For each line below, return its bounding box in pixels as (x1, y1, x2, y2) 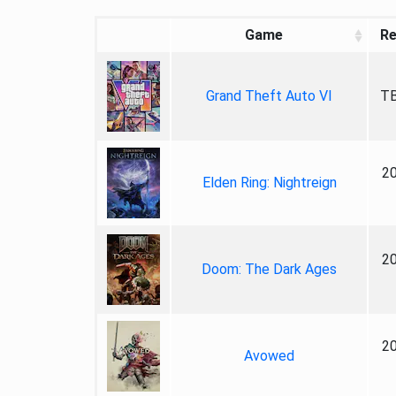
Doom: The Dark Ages (202, 261, 337, 278)
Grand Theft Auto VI (206, 88, 332, 104)
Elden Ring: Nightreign (202, 174, 337, 191)
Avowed (244, 347, 294, 364)
